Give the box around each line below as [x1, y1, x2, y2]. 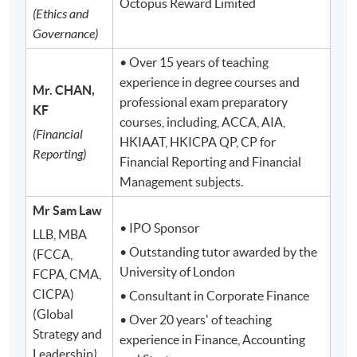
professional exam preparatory [120, 95, 288, 110]
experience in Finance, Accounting [120, 332, 306, 347]
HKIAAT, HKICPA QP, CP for [120, 135, 277, 150]
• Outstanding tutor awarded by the [120, 245, 318, 260]
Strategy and [33, 327, 103, 342]
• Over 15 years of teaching [120, 55, 269, 70]
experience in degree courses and [120, 75, 300, 90]
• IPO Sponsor [120, 221, 200, 236]
